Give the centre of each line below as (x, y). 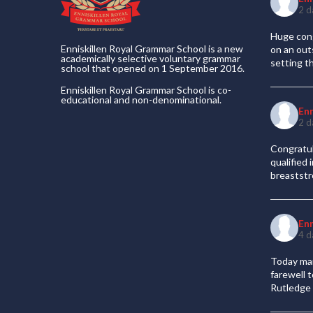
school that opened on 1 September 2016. (153, 68)
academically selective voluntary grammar (151, 58)
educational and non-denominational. (141, 100)
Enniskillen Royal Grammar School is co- (146, 90)
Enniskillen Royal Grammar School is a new (152, 49)
